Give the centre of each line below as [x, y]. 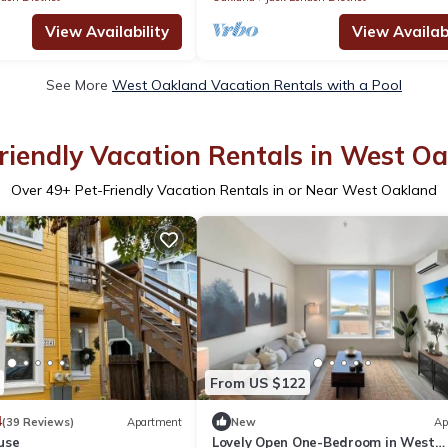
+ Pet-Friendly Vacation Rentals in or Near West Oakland [249, 190]
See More [79, 85]
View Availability [107, 32]
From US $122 [257, 382]
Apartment [154, 421]
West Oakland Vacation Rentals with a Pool [257, 85]
